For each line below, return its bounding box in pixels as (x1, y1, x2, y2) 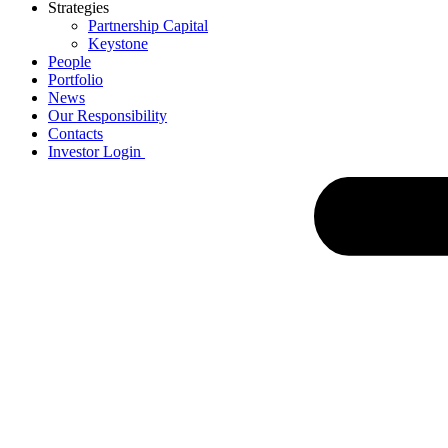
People (48, 52, 91, 70)
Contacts (48, 124, 103, 142)
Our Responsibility (48, 106, 167, 124)
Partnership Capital (88, 16, 208, 34)
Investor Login (48, 142, 145, 160)
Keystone (88, 34, 148, 52)
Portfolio (48, 70, 103, 88)
